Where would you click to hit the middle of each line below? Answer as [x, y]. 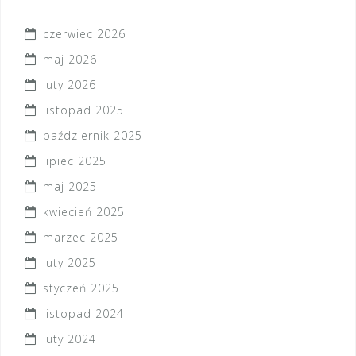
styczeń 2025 [81, 288]
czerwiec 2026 [84, 34]
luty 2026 [70, 85]
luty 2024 [70, 339]
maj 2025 [70, 187]
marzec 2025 [81, 238]
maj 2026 [70, 60]
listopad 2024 [83, 314]
